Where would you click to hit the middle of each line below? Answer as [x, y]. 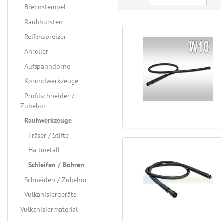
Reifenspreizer [43, 37]
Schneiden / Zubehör [54, 180]
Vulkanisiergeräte [48, 194]
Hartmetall [40, 150]
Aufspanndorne [45, 66]
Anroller [34, 51]
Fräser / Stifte [44, 135]
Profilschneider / [47, 96]
